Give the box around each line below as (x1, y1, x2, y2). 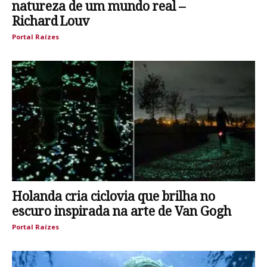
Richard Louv (12, 14, 89, 29)
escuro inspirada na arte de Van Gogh (12, 203, 231, 219)
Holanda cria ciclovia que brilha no (12, 188, 215, 204)
